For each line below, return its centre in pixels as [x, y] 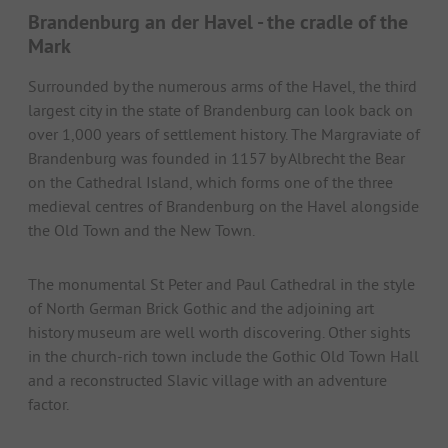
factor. [48, 404]
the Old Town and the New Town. [141, 230]
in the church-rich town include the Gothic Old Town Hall [223, 356]
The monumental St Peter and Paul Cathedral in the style [221, 284]
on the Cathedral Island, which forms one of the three [210, 182]
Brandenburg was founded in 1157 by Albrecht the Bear [216, 158]
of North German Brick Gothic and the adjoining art [201, 308]
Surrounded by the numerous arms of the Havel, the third [222, 86]
